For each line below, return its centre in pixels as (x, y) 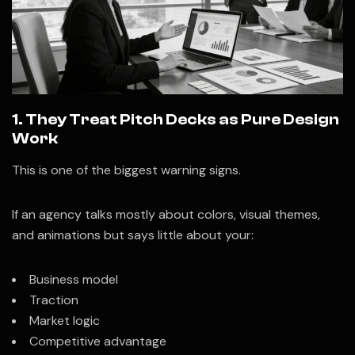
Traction (54, 300)
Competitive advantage (98, 341)
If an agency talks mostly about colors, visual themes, (166, 214)
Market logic (65, 320)
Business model (74, 279)
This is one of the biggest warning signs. (126, 170)
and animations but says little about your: (133, 235)
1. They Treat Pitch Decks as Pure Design (176, 119)
